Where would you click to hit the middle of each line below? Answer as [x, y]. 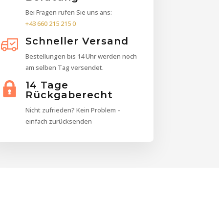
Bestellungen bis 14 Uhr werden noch [81, 56]
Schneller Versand [77, 41]
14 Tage [47, 85]
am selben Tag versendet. [65, 67]
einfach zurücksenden [59, 121]
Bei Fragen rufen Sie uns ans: [69, 12]
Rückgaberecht [69, 95]
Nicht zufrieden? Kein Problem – [73, 110]
